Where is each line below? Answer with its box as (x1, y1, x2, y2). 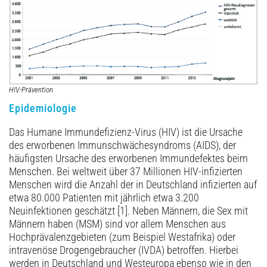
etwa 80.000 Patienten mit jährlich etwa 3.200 (9, 192, 199, 204)
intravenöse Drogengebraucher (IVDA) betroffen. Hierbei (9, 244, 238, 257)
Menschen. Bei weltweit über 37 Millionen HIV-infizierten (9, 166, 243, 178)
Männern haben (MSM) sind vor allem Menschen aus (9, 218, 226, 231)
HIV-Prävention (9, 85, 53, 94)
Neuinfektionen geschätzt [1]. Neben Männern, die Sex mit (9, 205, 248, 218)
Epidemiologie (9, 102, 77, 115)
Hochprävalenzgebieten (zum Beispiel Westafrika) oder (9, 231, 235, 244)
